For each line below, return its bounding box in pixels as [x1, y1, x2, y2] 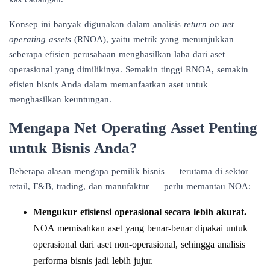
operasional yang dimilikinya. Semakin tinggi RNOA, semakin [9, 64, 248, 74]
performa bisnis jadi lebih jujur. [33, 255, 153, 266]
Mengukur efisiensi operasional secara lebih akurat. [33, 206, 246, 217]
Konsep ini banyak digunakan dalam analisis [9, 19, 184, 29]
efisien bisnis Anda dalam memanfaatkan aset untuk [9, 79, 208, 89]
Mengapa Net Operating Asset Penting [9, 118, 257, 136]
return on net [184, 19, 234, 29]
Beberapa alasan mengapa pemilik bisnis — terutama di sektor [9, 166, 248, 176]
